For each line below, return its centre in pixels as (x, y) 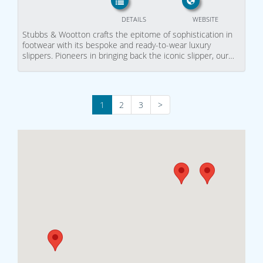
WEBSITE (205, 19)
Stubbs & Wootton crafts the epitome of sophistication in (127, 34)
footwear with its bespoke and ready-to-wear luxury (117, 45)
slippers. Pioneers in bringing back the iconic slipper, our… (128, 55)
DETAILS (134, 19)
